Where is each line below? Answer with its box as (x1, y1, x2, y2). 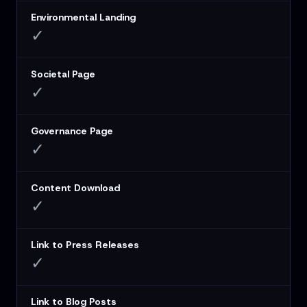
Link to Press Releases (31, 238, 139, 251)
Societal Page (31, 68, 95, 81)
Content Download (31, 182, 120, 195)
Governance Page (31, 125, 113, 138)
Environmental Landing (31, 11, 136, 24)
